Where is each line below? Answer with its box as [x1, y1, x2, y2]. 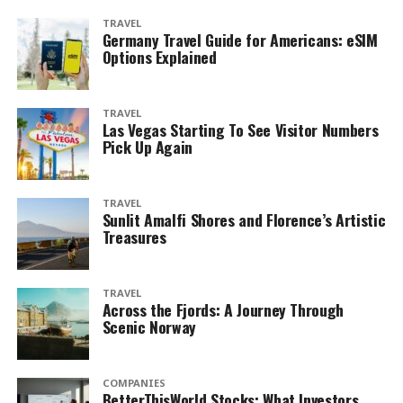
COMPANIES [102, 376, 166, 390]
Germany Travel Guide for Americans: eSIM [102, 28, 378, 51]
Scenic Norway [102, 315, 197, 338]
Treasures [102, 225, 166, 248]
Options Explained [102, 45, 217, 68]
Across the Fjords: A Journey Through [102, 298, 344, 321]
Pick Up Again [102, 135, 193, 158]
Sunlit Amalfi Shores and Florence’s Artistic [102, 208, 386, 231]
